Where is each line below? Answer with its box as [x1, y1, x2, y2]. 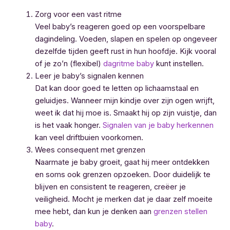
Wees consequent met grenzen [34, 145, 145, 155]
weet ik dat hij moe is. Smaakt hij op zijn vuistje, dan [34, 108, 217, 118]
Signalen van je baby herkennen [102, 121, 214, 130]
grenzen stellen [153, 207, 207, 217]
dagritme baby [103, 59, 154, 69]
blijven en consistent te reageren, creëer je [34, 182, 186, 192]
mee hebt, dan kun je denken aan [34, 207, 154, 217]
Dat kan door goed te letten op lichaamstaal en [34, 84, 199, 93]
